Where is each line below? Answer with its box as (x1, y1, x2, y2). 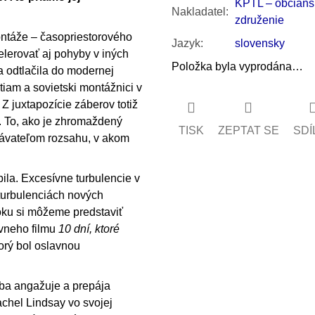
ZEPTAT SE (217, 124, 279, 136)
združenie (234, 13, 284, 26)
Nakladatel (171, 5, 226, 18)
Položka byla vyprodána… (171, 60, 303, 72)
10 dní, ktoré (58, 222, 120, 235)
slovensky (234, 37, 285, 49)
